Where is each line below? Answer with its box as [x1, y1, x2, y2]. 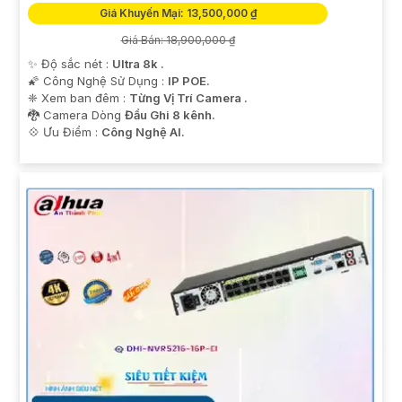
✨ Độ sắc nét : [28, 56, 112, 71]
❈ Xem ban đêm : [28, 90, 129, 105]
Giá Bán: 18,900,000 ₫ [120, 32, 235, 47]
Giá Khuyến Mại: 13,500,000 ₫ [99, 5, 257, 20]
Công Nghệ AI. [101, 124, 185, 139]
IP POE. [168, 73, 210, 88]
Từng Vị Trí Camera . [129, 90, 248, 105]
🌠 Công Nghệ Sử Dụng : [28, 73, 168, 88]
